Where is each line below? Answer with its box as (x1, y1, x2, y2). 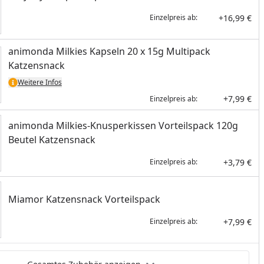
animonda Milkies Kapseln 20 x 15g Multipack (8, 45, 210, 58)
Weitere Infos (17, 77, 62, 87)
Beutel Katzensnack (8, 133, 95, 146)
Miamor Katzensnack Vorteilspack (8, 192, 160, 206)
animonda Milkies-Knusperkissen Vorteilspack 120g (8, 118, 238, 132)
